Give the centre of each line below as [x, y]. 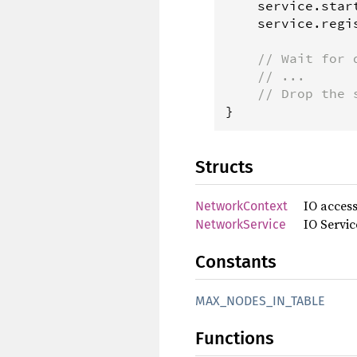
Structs [224, 167]
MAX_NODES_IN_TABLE [260, 301]
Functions [235, 339]
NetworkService [241, 225]
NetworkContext [241, 206]
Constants [236, 262]
